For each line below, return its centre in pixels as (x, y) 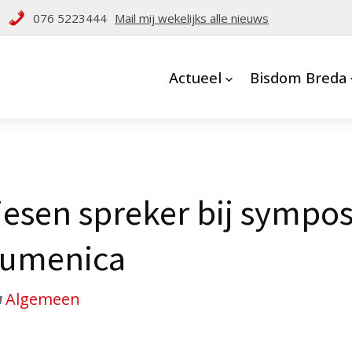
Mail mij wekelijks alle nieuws (192, 18)
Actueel (195, 77)
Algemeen (43, 299)
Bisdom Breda (298, 77)
